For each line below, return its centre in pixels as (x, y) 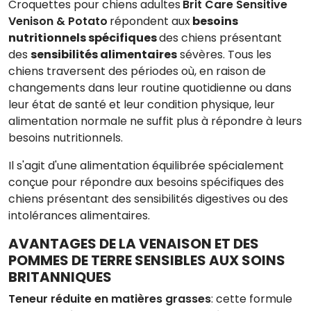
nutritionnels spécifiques (84, 37)
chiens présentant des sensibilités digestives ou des (148, 199)
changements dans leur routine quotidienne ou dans (150, 87)
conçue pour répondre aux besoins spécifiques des (146, 182)
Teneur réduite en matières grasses (110, 299)
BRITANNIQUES (60, 277)
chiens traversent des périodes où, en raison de (137, 71)
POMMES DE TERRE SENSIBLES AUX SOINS (147, 260)
